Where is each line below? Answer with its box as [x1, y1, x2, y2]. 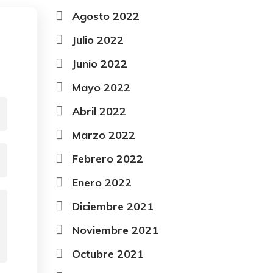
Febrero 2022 [72, 152, 143, 166]
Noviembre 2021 [72, 223, 158, 238]
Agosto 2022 [72, 9, 140, 24]
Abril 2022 [72, 104, 126, 119]
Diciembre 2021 [72, 199, 154, 214]
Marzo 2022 [72, 128, 135, 143]
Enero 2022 [72, 175, 132, 190]
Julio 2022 [72, 33, 124, 48]
